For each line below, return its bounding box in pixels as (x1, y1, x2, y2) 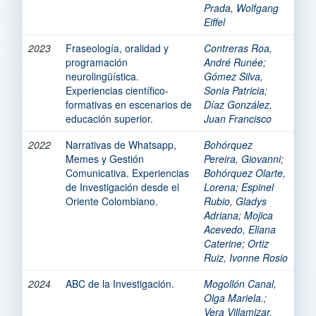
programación (66, 54, 128, 69)
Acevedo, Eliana (204, 221, 276, 236)
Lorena (204, 179, 236, 194)
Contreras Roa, (204, 40, 272, 55)
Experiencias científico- (66, 83, 169, 97)
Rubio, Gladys (204, 193, 267, 208)
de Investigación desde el (66, 179, 179, 194)
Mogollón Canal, (204, 276, 276, 291)
